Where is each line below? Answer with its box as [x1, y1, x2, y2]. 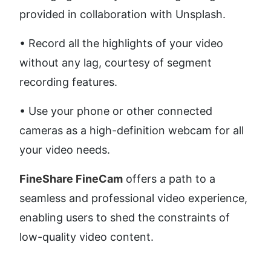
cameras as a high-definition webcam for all [19, 124, 244, 137]
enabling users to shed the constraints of [19, 211, 230, 224]
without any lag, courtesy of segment [19, 56, 212, 70]
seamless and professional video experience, [19, 192, 247, 205]
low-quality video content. [19, 230, 154, 244]
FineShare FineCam [19, 172, 123, 186]
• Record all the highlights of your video [19, 37, 223, 50]
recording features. [19, 76, 120, 89]
